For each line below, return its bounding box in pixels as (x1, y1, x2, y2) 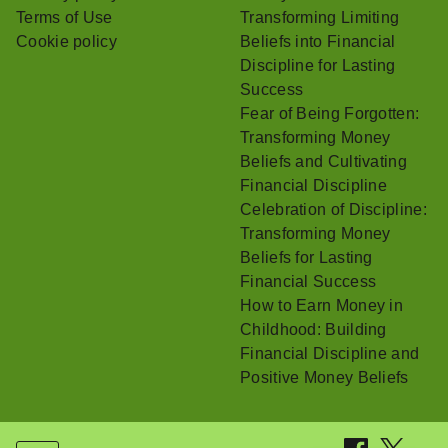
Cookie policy (16, 32, 117, 50)
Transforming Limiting (240, 8, 400, 26)
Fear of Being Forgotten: (240, 104, 420, 122)
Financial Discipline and (240, 344, 420, 362)
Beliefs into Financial (240, 32, 396, 50)
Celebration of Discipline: (240, 200, 427, 218)
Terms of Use (16, 8, 113, 26)
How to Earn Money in (240, 296, 404, 314)
